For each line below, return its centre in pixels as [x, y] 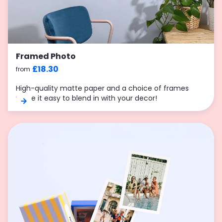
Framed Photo [46, 56]
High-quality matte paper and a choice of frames [102, 88]
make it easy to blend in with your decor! [86, 98]
